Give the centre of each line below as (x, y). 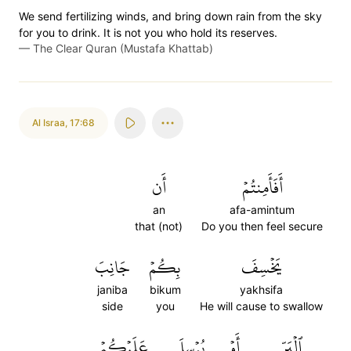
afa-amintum (262, 210)
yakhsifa (261, 289)
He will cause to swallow (261, 306)
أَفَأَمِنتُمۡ (262, 187)
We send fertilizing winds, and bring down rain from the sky (170, 16)
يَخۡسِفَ (261, 267)
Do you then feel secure (262, 226)
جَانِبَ (112, 267)
